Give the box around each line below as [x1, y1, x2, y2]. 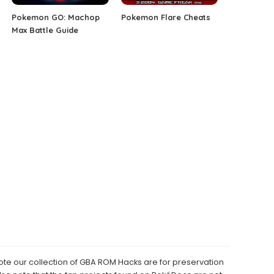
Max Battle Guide [12, 25, 79, 35]
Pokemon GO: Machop [12, 12, 100, 23]
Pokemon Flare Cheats [120, 12, 210, 23]
